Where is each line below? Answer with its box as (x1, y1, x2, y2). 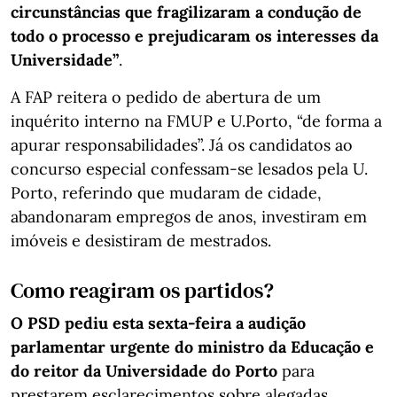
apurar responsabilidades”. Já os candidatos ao (11, 135, 353, 156)
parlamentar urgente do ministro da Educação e (11, 337, 374, 358)
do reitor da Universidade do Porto (11, 361, 277, 382)
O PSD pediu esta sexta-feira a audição (11, 313, 306, 334)
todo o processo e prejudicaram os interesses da (11, 26, 378, 47)
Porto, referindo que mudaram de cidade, (11, 183, 322, 204)
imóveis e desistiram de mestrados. (11, 230, 271, 252)
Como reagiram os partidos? (11, 276, 274, 306)
